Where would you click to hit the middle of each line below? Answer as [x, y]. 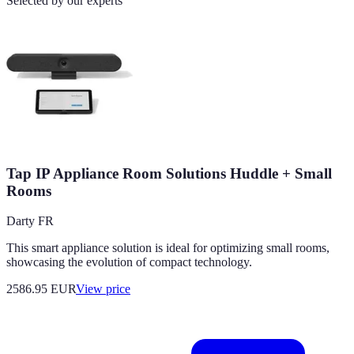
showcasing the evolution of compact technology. [129, 262]
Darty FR [30, 221]
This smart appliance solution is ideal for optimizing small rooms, [168, 248]
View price [103, 289]
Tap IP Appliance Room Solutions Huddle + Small [169, 173]
